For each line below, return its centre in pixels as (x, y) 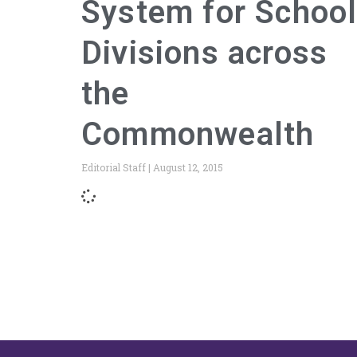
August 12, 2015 (187, 167)
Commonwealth (198, 134)
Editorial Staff (115, 167)
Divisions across (205, 53)
